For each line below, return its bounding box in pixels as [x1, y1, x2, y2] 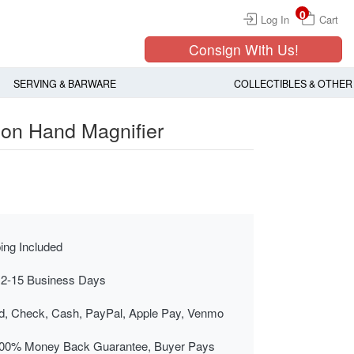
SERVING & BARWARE [13, 77, 116, 92]
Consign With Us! [188, 40, 299, 59]
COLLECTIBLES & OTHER [233, 77, 352, 92]
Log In [261, 12, 289, 27]
